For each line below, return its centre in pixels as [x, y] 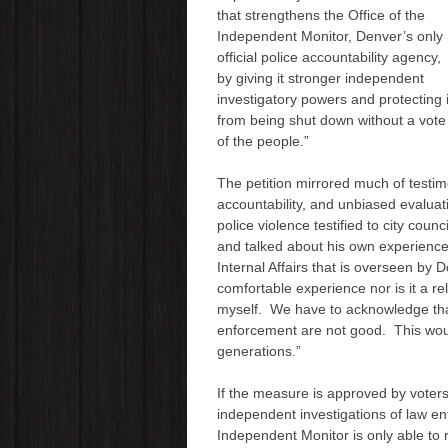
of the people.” [262, 140]
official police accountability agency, [328, 56]
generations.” [258, 350]
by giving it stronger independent [320, 77]
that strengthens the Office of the [320, 14]
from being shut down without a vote [331, 119]
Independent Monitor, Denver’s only [329, 35]
